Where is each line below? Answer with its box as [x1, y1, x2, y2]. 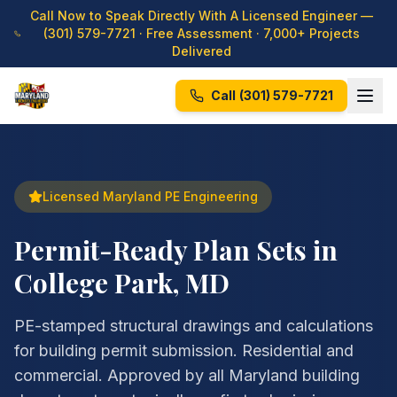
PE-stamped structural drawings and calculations [14, 316, 373, 335]
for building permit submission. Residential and [14, 341, 354, 360]
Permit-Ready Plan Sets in [14, 232, 338, 268]
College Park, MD [14, 265, 230, 300]
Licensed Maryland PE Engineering [43, 189, 258, 204]
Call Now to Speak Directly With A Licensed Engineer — [29, 8, 373, 23]
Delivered [171, 43, 231, 58]
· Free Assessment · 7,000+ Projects [135, 26, 360, 41]
